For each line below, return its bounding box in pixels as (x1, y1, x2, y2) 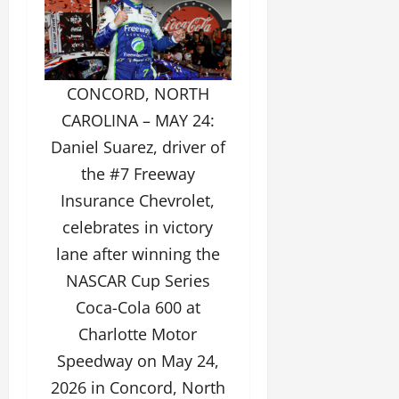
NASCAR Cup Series (65, 269, 210, 291)
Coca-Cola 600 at (75, 296, 200, 318)
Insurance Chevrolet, (61, 189, 216, 211)
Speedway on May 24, (56, 349, 219, 371)
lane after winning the (55, 242, 220, 265)
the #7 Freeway (80, 162, 195, 184)
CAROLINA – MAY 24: (61, 109, 215, 131)
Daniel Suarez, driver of (50, 135, 225, 158)
